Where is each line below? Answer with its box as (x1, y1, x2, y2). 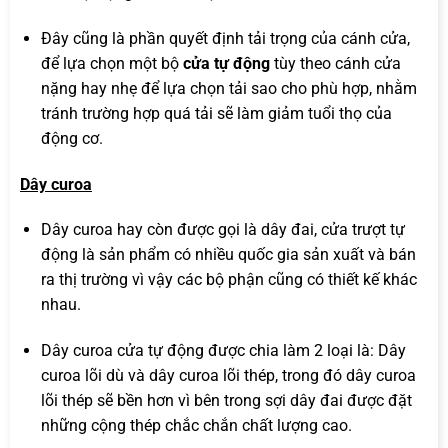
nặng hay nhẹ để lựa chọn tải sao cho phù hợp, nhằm (40, 78, 417, 98)
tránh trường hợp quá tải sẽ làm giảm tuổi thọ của (40, 103, 392, 123)
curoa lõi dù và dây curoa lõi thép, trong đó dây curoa (40, 366, 416, 386)
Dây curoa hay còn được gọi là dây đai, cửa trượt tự (40, 220, 405, 240)
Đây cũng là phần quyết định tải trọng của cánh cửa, (40, 28, 410, 48)
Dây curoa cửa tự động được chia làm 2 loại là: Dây (40, 341, 406, 361)
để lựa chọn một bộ (40, 53, 183, 73)
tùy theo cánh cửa (269, 53, 401, 73)
